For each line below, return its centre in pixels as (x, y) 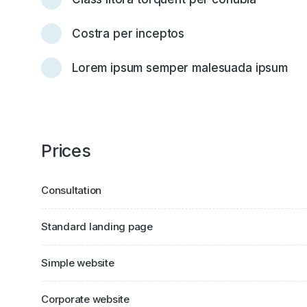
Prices (66, 150)
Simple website (78, 263)
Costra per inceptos (128, 33)
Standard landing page (97, 227)
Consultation (71, 191)
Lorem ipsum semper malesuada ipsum (180, 67)
